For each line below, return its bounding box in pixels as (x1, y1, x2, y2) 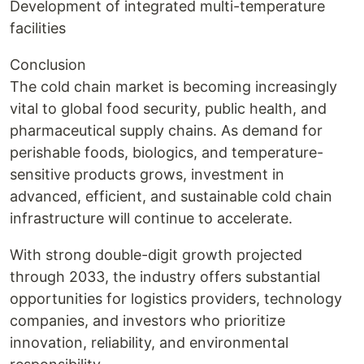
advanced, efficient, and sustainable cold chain (10, 188, 332, 205)
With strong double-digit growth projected (10, 246, 302, 263)
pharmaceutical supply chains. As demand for (10, 122, 323, 139)
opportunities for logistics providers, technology (10, 290, 342, 307)
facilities (10, 19, 66, 37)
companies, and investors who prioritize (10, 312, 285, 329)
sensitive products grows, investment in (10, 166, 284, 183)
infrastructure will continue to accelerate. (10, 210, 292, 227)
